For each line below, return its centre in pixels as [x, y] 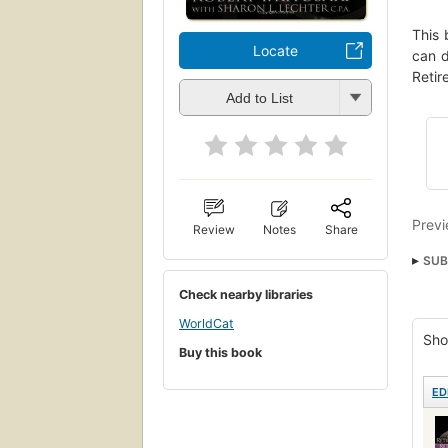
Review [214, 229]
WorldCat [206, 324]
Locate [275, 50]
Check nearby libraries [246, 294]
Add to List [259, 98]
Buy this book [220, 352]
